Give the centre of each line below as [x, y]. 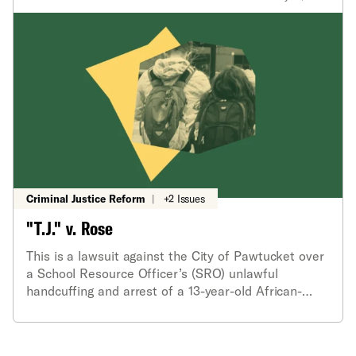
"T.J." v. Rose [70, 228]
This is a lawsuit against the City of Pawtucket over [175, 255]
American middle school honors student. [142, 308]
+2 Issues [184, 198]
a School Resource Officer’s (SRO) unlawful [152, 273]
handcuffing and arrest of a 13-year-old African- [164, 290]
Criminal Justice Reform [86, 198]
